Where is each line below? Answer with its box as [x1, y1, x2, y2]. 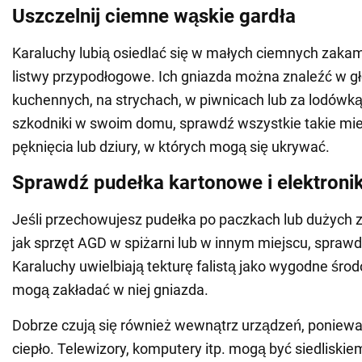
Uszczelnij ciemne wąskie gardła [12, 5, 296, 28]
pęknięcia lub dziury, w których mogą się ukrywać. [12, 138, 330, 156]
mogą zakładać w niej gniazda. [12, 281, 208, 299]
